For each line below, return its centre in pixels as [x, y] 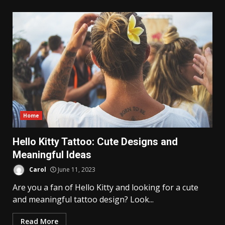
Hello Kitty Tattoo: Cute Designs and [95, 141]
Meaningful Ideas [52, 154]
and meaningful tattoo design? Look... [83, 199]
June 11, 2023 [76, 169]
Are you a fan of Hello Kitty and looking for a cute [105, 187]
